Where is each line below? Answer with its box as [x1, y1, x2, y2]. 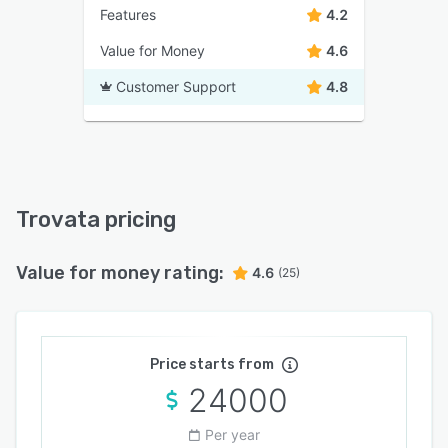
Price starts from [150, 355, 274, 373]
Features [100, 5, 156, 23]
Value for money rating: [16, 261, 224, 284]
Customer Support [116, 77, 236, 95]
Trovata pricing [16, 205, 176, 233]
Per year [204, 425, 260, 443]
